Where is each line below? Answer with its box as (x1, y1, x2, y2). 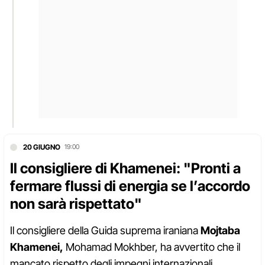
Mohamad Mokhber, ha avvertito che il (63, 241, 240, 254)
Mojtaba (201, 224, 240, 237)
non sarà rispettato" (10, 195, 142, 213)
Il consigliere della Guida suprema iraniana (10, 224, 201, 237)
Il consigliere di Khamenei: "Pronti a (10, 160, 241, 177)
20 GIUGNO (23, 143, 60, 152)
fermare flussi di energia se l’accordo (10, 177, 250, 195)
